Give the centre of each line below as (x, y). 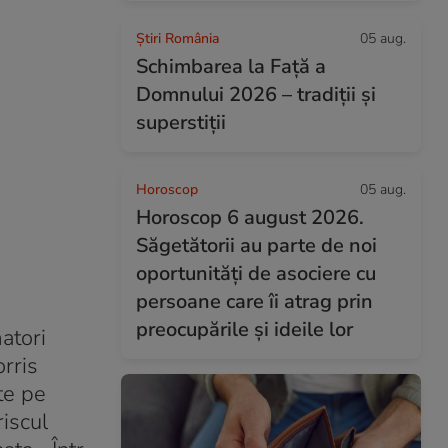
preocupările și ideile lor (244, 329)
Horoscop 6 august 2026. (250, 217)
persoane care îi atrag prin (254, 301)
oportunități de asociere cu (256, 273)
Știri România (177, 38)
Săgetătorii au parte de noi (256, 245)
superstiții (181, 122)
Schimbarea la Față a (231, 66)
